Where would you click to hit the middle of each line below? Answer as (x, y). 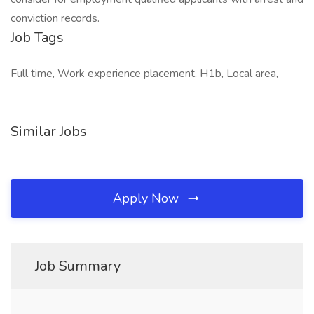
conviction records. (55, 18)
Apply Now (148, 198)
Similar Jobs (49, 131)
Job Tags (37, 37)
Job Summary (78, 266)
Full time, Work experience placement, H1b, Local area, (144, 74)
